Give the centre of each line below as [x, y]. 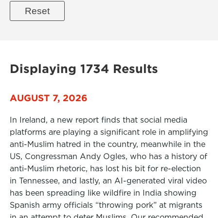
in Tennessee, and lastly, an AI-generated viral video [108, 181]
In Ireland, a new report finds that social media [99, 120]
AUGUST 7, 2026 [49, 98]
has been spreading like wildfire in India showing [103, 193]
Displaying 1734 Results [84, 69]
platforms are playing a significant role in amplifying [109, 132]
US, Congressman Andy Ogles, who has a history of [109, 156]
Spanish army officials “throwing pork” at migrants [106, 205]
